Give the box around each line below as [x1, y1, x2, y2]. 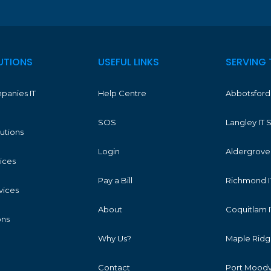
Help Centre [97, 88, 146, 99]
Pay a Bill [97, 175, 132, 186]
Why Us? [97, 233, 131, 244]
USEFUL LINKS [97, 55, 159, 70]
